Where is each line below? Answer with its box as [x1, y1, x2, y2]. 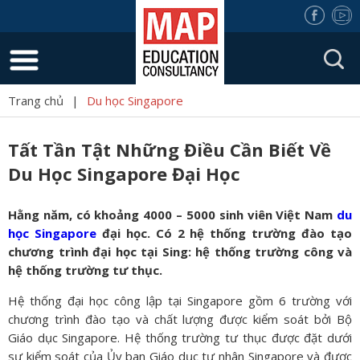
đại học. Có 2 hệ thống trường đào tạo [96, 225, 353, 241]
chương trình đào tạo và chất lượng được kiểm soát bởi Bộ [8, 311, 352, 327]
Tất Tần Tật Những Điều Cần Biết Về [8, 137, 331, 162]
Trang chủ [8, 92, 63, 108]
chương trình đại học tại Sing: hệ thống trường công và [8, 243, 352, 260]
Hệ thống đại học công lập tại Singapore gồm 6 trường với [8, 292, 352, 309]
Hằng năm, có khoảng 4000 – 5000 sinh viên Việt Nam [8, 207, 337, 223]
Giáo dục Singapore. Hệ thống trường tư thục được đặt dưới [8, 329, 352, 346]
